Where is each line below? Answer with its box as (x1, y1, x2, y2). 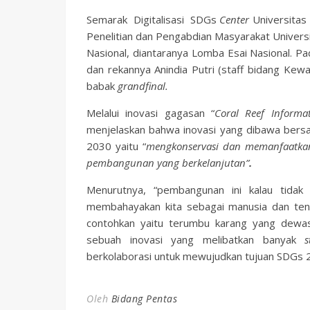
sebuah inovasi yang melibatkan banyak (86, 232, 305, 246)
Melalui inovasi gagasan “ (86, 106, 215, 120)
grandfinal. (118, 79, 168, 93)
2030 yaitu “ (86, 139, 147, 153)
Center (219, 12, 250, 26)
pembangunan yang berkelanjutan (86, 156, 246, 170)
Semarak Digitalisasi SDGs (86, 12, 220, 26)
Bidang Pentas (111, 292, 177, 305)
